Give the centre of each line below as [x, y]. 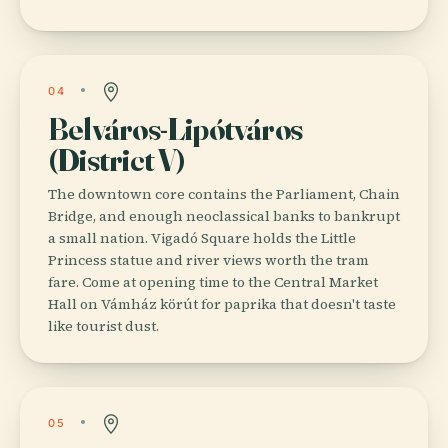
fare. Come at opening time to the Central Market [213, 281]
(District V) [117, 159]
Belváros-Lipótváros [175, 128]
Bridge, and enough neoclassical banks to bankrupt [224, 215]
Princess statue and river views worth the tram [208, 259]
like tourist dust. [103, 325]
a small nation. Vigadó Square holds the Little [202, 237]
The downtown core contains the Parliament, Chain [224, 193]
